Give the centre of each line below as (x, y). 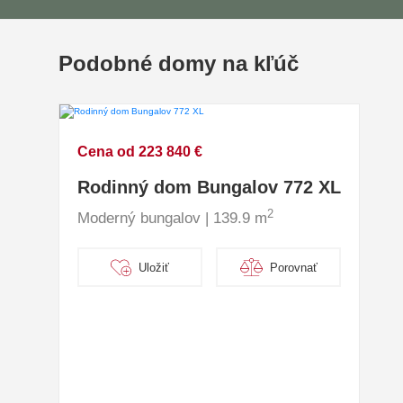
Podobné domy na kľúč (179, 63)
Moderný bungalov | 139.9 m (172, 219)
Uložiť (153, 267)
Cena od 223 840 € (140, 152)
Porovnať (293, 267)
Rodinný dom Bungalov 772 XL (209, 188)
